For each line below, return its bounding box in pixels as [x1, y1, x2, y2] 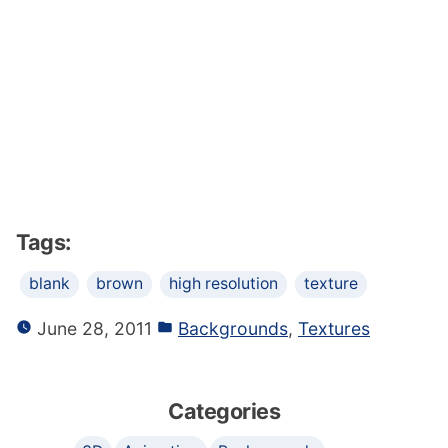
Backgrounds [178, 317, 288, 339]
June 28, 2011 [32, 317, 152, 339]
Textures [298, 317, 370, 339]
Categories [168, 397, 280, 424]
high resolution [169, 273, 278, 293]
